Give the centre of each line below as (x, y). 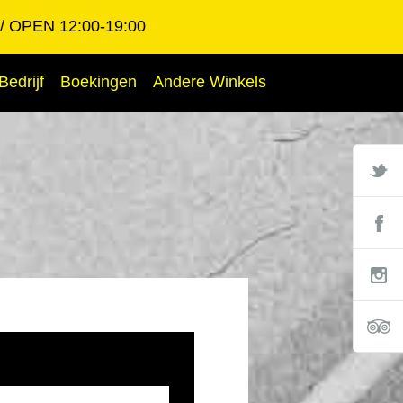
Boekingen (99, 82)
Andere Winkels (210, 82)
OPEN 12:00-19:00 (77, 26)
